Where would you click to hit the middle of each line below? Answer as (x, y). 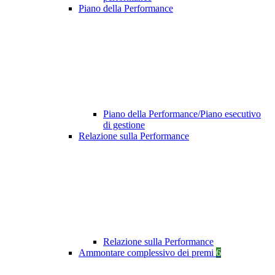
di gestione (124, 125)
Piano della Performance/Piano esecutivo (182, 114)
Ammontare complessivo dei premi (147, 253)
